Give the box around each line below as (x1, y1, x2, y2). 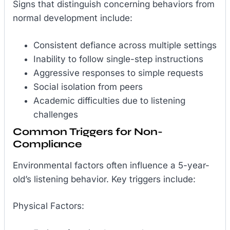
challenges (33, 109, 78, 120)
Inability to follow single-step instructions (33, 53, 203, 64)
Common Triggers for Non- (13, 125, 163, 138)
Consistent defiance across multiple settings (33, 40, 217, 50)
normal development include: (13, 13, 132, 24)
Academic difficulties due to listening (33, 95, 185, 106)
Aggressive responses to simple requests (33, 67, 203, 78)
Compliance (13, 137, 82, 150)
